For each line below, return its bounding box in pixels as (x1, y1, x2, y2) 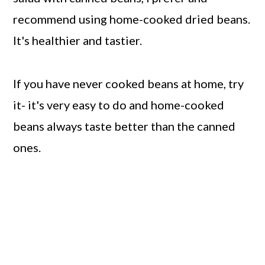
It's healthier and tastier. (13, 33, 143, 48)
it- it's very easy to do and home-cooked (13, 98, 225, 112)
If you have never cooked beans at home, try (13, 76, 244, 91)
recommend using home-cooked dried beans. (13, 12, 251, 27)
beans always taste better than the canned (13, 119, 236, 134)
